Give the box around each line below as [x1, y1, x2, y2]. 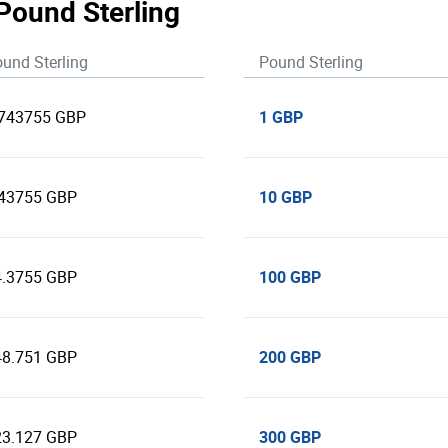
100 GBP [259, 266, 321, 288]
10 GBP [259, 186, 312, 208]
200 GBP [259, 346, 321, 368]
